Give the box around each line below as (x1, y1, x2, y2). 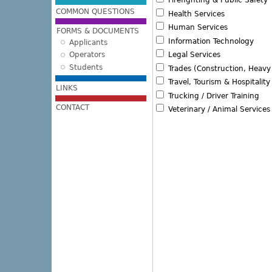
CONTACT (56, 103, 90, 112)
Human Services (165, 23, 228, 32)
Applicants (69, 38, 107, 47)
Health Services (165, 9, 225, 18)
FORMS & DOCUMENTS (56, 26, 140, 35)
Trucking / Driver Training (165, 91, 259, 100)
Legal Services (165, 50, 220, 59)
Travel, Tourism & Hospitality (165, 78, 270, 87)
